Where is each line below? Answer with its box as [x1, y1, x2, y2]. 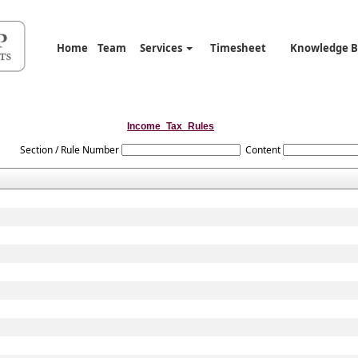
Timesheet [209, 41, 266, 55]
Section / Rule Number [19, 143, 119, 157]
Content [245, 143, 280, 157]
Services [139, 41, 185, 55]
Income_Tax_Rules [127, 121, 214, 132]
